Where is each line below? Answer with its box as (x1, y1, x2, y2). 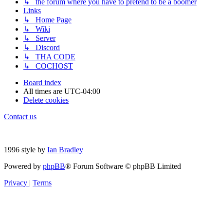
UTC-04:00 (64, 87, 100, 96)
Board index (23, 78, 61, 87)
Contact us (4, 112, 36, 121)
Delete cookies (23, 96, 69, 105)
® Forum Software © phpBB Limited (65, 162, 181, 171)
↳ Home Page (23, 16, 72, 24)
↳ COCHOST (23, 62, 73, 71)
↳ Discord (23, 43, 60, 52)
